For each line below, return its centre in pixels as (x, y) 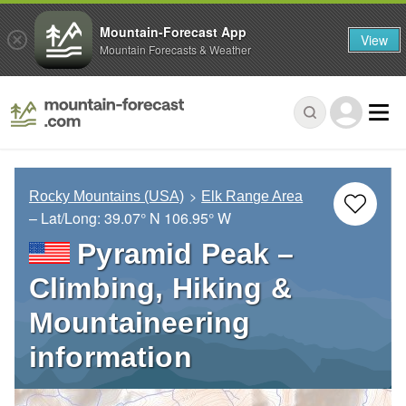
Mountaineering (140, 323)
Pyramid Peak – (186, 254)
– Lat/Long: (67, 218)
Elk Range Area (252, 197)
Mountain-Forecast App (173, 31)
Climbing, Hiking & (160, 289)
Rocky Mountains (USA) (106, 197)
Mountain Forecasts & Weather (175, 49)
